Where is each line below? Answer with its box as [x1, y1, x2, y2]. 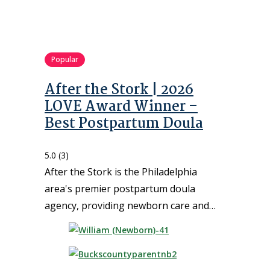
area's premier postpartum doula [45, 181, 195, 195]
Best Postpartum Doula [45, 112, 203, 135]
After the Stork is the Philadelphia [45, 165, 197, 178]
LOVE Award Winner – [45, 95, 198, 118]
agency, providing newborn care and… [45, 198, 216, 212]
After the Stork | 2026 [45, 78, 193, 101]
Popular [51, 54, 78, 64]
